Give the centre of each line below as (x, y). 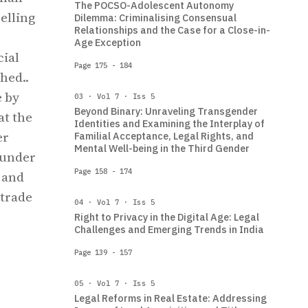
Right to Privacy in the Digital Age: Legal (167, 217)
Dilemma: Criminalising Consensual (155, 18)
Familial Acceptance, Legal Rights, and (164, 136)
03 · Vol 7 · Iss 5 (115, 96)
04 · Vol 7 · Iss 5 (115, 202)
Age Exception (108, 42)
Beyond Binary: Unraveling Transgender (166, 111)
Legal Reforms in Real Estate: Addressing (170, 298)
